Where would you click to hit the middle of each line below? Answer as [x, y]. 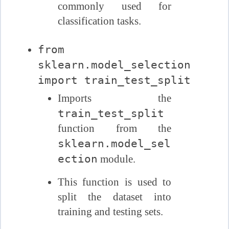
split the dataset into [114, 197]
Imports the [114, 98]
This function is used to [114, 182]
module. [116, 159]
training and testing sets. [110, 211]
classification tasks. [99, 21]
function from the [114, 128]
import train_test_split [114, 80]
